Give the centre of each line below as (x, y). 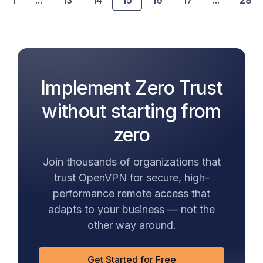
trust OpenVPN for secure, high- (131, 178)
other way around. (131, 225)
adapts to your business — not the (131, 210)
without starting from (131, 112)
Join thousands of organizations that (131, 162)
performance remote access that (131, 194)
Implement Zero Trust (131, 88)
